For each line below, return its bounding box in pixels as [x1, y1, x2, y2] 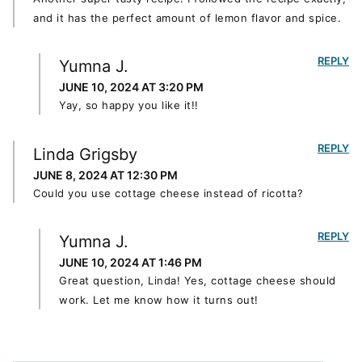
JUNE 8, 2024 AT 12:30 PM [33, 167, 178, 182]
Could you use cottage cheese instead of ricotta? [33, 186, 303, 200]
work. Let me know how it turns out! [59, 293, 259, 307]
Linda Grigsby [33, 144, 137, 164]
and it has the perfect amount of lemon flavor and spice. [33, 11, 341, 24]
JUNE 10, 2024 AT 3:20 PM [59, 80, 204, 95]
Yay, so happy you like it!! [59, 99, 199, 112]
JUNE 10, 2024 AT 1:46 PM [59, 255, 202, 270]
